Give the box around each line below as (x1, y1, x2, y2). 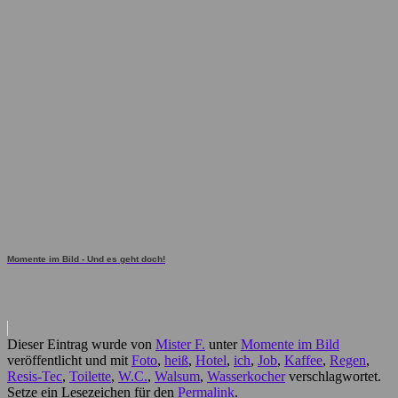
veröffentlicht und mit (7, 352, 131, 368)
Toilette (69, 368, 111, 384)
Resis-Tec (7, 368, 62, 384)
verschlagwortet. (285, 368, 381, 384)
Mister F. (155, 336, 205, 352)
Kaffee (284, 352, 322, 368)
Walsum (155, 368, 200, 384)
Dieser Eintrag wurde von (7, 336, 155, 352)
